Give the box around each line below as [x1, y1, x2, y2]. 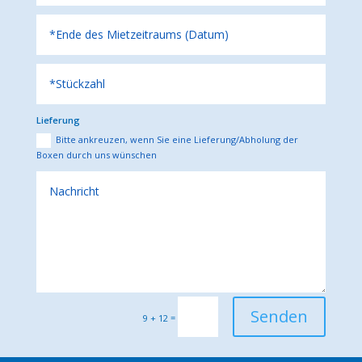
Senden [250, 305, 309, 328]
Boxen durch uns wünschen [36, 148, 158, 161]
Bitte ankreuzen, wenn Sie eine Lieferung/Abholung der [56, 133, 299, 145]
